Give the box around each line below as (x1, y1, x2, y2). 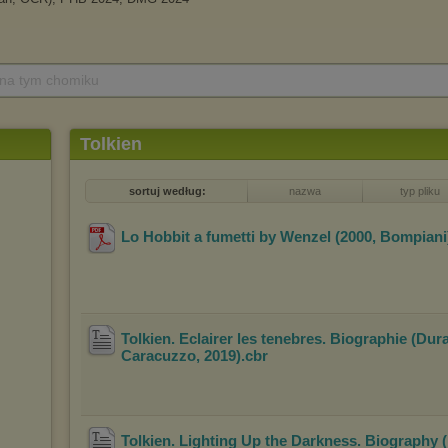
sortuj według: (128, 185, 206, 197)
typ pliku (399, 185, 440, 197)
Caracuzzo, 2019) (121, 347, 241, 365)
